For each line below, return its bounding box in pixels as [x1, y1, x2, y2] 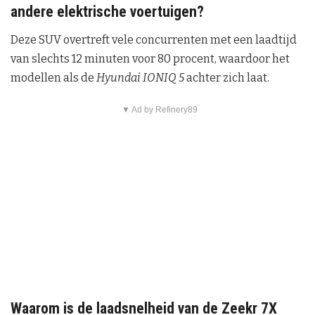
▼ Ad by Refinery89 [121, 104, 198, 115]
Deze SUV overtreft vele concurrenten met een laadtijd [11, 32, 297, 46]
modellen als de [11, 70, 96, 84]
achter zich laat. [184, 70, 269, 84]
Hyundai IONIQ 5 [96, 70, 184, 84]
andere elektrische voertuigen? [11, 3, 204, 21]
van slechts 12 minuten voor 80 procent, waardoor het [11, 51, 290, 65]
